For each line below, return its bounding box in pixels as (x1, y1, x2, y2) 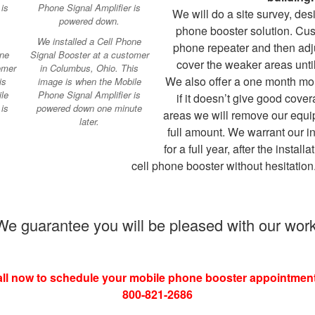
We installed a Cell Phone (37, 34, 141, 48)
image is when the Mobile (37, 74, 141, 88)
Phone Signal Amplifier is (38, 87, 141, 101)
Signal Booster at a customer (30, 47, 149, 61)
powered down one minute (37, 101, 142, 115)
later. (79, 114, 99, 128)
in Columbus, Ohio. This (40, 60, 139, 75)
